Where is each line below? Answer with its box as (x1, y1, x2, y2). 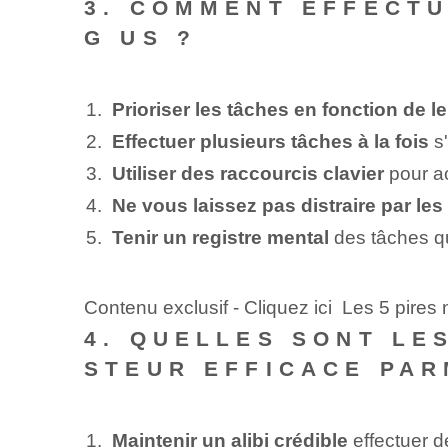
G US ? (83, 26, 198, 50)
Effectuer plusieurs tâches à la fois (111, 131, 429, 153)
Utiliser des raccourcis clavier (111, 163, 384, 185)
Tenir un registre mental (111, 227, 329, 249)
